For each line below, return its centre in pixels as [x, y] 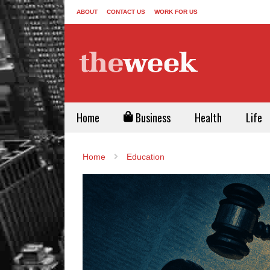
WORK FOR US [176, 12]
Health [208, 118]
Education [146, 157]
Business [152, 118]
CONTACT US [126, 12]
